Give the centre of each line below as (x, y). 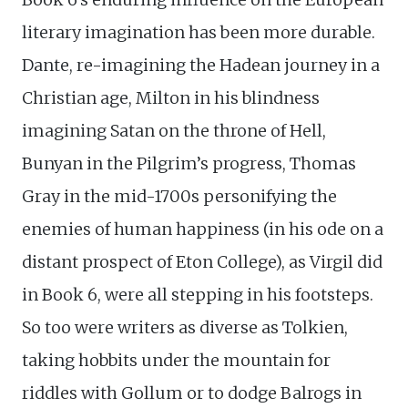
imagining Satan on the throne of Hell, (174, 131)
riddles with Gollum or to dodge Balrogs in (192, 393)
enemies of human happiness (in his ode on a (203, 229)
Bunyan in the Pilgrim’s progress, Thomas (189, 164)
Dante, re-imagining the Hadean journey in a (201, 66)
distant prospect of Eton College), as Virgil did (202, 262)
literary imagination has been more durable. (199, 33)
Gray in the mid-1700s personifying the (179, 197)
